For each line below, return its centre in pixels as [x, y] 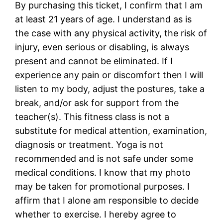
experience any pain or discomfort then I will [109, 75]
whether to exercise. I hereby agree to [96, 214]
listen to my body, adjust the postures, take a [110, 89]
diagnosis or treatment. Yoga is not [89, 144]
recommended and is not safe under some [104, 158]
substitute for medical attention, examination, [111, 130]
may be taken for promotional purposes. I [103, 186]
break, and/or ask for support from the [97, 103]
